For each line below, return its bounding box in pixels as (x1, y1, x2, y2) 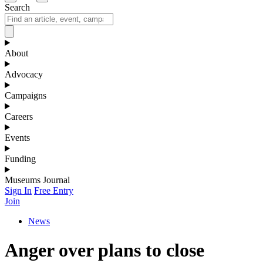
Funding (5, 154, 36, 164)
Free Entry (34, 186, 73, 196)
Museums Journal (5, 175, 70, 186)
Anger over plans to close (5, 239, 204, 261)
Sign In (5, 186, 32, 196)
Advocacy (5, 69, 43, 80)
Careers (5, 112, 33, 122)
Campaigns (5, 90, 46, 101)
